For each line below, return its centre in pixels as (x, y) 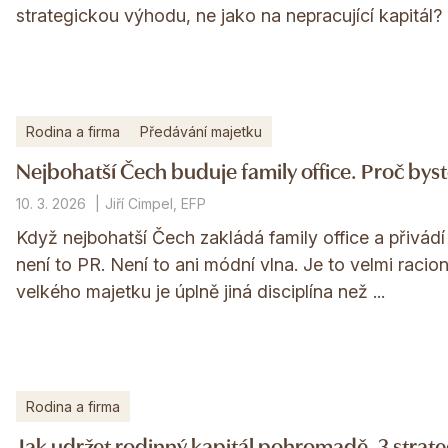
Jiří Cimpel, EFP (155, 203)
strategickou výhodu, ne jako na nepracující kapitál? (228, 16)
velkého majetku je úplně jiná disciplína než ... (200, 291)
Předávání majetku (200, 131)
